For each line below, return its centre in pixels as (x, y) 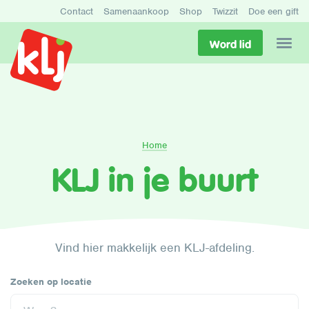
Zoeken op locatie (51, 282)
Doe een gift (273, 11)
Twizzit (225, 11)
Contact (77, 11)
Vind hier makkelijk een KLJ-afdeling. (154, 248)
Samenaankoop (136, 11)
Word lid (230, 44)
